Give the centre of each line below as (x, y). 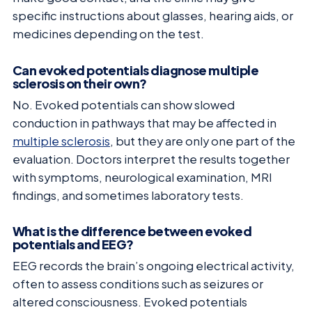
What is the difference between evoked (132, 231)
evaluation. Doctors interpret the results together (151, 159)
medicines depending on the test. (108, 34)
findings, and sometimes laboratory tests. (128, 195)
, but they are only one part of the (203, 141)
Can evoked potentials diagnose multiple (136, 70)
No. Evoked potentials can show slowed (124, 104)
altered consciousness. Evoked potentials (130, 302)
